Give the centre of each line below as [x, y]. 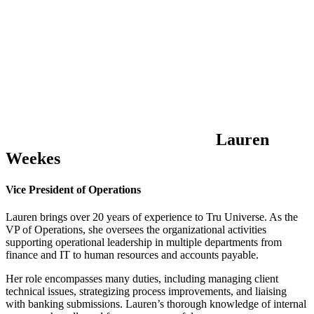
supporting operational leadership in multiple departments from [144, 242]
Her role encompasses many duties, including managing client [142, 279]
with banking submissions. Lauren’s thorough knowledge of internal [156, 304]
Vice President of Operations [73, 189]
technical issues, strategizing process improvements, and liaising [146, 291]
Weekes [33, 159]
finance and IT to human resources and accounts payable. [134, 255]
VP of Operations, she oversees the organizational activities [136, 230]
